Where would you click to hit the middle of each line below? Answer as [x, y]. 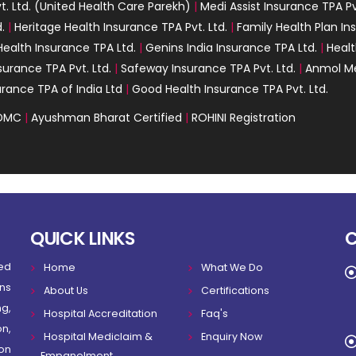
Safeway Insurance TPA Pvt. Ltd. [208, 68]
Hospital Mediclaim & [98, 336]
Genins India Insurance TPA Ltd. [233, 47]
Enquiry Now [231, 336]
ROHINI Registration [244, 117]
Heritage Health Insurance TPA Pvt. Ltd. [121, 27]
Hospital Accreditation [100, 313]
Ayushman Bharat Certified [106, 117]
